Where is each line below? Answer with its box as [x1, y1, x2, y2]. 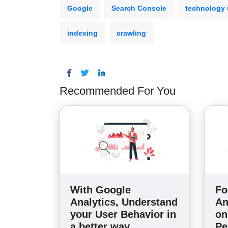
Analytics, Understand [70, 196, 178, 208]
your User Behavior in [70, 209, 176, 220]
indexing [67, 29, 98, 38]
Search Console [111, 4, 166, 13]
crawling [117, 29, 146, 38]
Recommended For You [60, 84, 176, 98]
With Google [70, 184, 131, 196]
